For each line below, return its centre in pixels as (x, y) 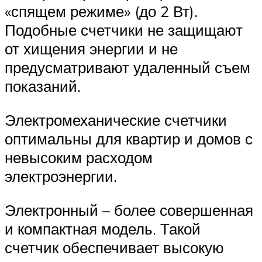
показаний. (43, 86)
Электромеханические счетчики (116, 120)
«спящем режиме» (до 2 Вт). (101, 11)
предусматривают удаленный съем (127, 68)
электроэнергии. (61, 176)
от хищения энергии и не (91, 49)
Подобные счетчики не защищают (124, 30)
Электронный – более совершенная (129, 210)
